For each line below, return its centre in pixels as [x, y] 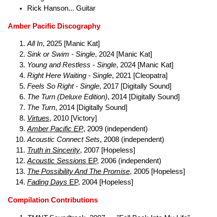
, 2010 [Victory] [73, 118]
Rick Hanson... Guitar [61, 8]
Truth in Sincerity [54, 150]
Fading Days [47, 182]
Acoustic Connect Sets [63, 140]
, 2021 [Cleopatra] [140, 76]
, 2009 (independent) [116, 129]
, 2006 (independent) [129, 161]
